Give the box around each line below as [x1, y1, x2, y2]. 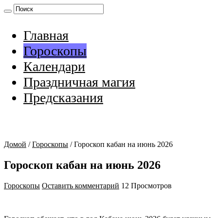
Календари [23, 59, 85, 74]
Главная [23, 28, 69, 43]
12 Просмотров [121, 181, 172, 190]
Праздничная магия [23, 74, 135, 90]
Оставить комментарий [42, 181, 119, 190]
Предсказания [23, 90, 103, 105]
